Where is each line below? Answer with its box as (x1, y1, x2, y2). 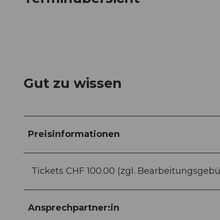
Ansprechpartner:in (28, 202, 119, 214)
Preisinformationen (28, 129, 120, 140)
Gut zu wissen (24, 75, 122, 92)
